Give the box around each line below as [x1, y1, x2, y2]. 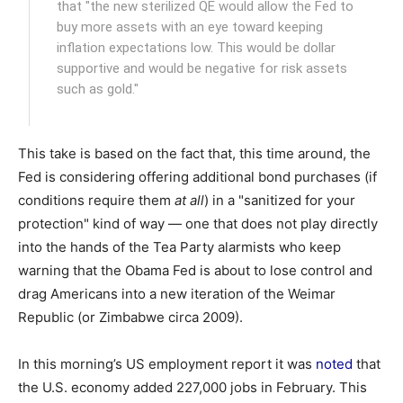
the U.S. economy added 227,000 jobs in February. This [18, 379, 367, 396]
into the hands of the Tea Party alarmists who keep [18, 238, 341, 255]
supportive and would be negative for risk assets [57, 60, 348, 76]
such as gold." [57, 81, 139, 97]
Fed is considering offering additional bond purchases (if [18, 168, 377, 185]
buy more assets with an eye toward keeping [57, 19, 324, 35]
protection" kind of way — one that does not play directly [18, 215, 378, 232]
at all [175, 192, 204, 209]
